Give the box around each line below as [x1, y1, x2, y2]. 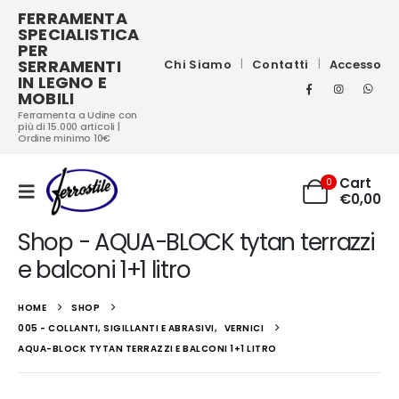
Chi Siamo [164, 55, 232, 73]
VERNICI [224, 322, 264, 336]
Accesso [329, 55, 381, 73]
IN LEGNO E [18, 71, 107, 94]
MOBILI [18, 87, 75, 110]
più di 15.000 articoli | [18, 119, 120, 134]
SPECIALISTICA [18, 23, 140, 45]
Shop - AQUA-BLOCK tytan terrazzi [18, 226, 375, 259]
